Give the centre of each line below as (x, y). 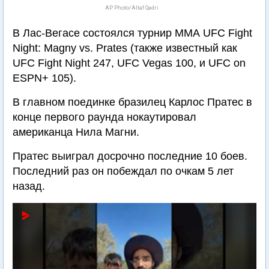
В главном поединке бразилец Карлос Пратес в (132, 102)
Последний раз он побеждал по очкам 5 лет (123, 171)
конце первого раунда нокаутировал (104, 117)
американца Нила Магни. (76, 132)
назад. (29, 186)
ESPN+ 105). (44, 78)
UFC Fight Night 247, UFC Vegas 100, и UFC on (129, 63)
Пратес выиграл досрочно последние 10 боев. (130, 156)
